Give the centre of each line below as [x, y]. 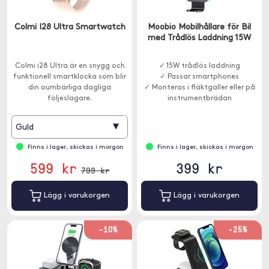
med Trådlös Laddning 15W [199, 38]
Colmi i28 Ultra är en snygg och [70, 66]
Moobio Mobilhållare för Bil [199, 27]
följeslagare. [70, 98]
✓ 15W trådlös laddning [199, 66]
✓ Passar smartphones [199, 77]
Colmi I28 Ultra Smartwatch [70, 27]
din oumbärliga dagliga [70, 88]
